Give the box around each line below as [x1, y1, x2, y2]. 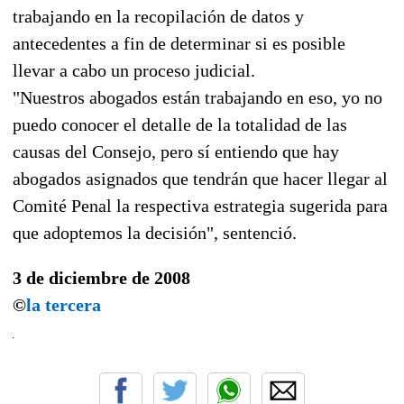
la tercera [26, 294, 101, 315]
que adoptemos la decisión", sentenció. [13, 222, 297, 243]
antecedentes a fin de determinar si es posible [13, 32, 345, 53]
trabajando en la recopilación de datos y [13, 5, 304, 26]
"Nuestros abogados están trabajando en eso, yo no [13, 87, 382, 107]
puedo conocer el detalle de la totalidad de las [13, 114, 347, 134]
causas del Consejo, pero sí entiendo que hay [13, 141, 339, 161]
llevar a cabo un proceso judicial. [13, 60, 255, 80]
